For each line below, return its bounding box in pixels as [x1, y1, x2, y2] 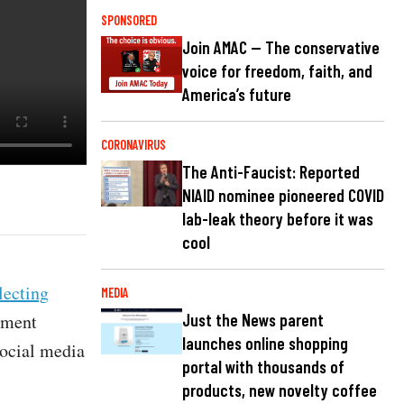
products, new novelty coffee [182, 380, 377, 401]
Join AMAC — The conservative [182, 37, 380, 59]
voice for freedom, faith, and [182, 60, 372, 82]
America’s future [182, 84, 291, 106]
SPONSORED [101, 12, 157, 28]
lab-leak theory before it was [182, 208, 373, 230]
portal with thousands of [182, 356, 344, 378]
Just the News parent [182, 309, 324, 331]
